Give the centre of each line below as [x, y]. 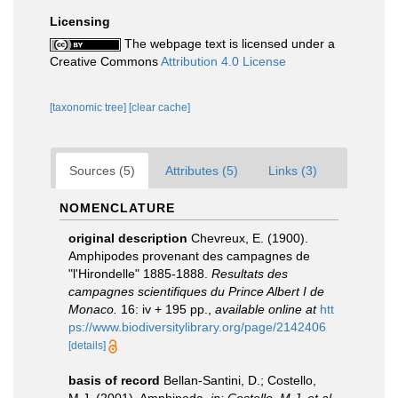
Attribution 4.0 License [223, 61]
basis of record [114, 380]
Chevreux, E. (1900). [250, 238]
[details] [87, 346]
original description [128, 238]
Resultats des [250, 274]
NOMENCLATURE [117, 208]
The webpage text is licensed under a [228, 44]
